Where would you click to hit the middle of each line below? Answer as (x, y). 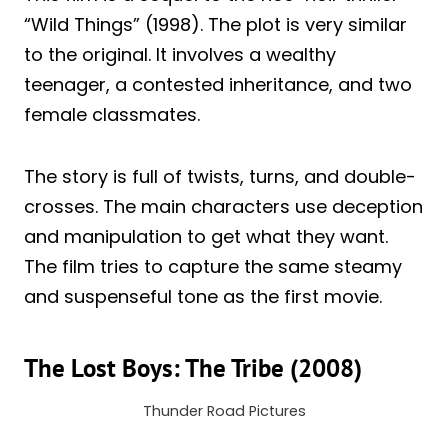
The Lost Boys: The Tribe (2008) (193, 367)
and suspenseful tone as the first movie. (203, 297)
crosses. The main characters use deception (223, 207)
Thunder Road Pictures (224, 411)
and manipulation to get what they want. (206, 237)
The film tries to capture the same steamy (213, 267)
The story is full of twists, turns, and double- (220, 177)
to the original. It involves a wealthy (180, 55)
